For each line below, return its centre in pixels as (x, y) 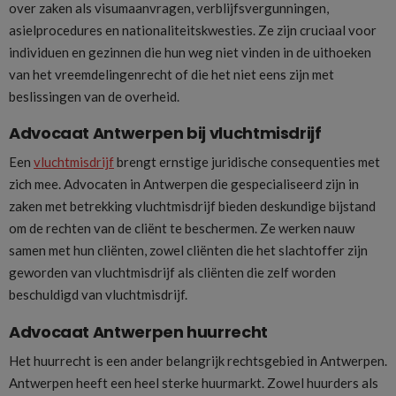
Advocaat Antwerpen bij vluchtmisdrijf (165, 133)
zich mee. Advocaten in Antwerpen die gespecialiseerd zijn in (184, 184)
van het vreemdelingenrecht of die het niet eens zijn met (171, 74)
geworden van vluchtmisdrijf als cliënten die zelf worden (172, 273)
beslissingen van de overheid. (94, 96)
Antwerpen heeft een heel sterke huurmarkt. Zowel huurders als (194, 383)
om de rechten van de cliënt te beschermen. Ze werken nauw (182, 228)
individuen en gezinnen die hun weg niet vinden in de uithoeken (190, 52)
